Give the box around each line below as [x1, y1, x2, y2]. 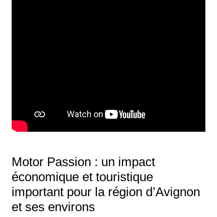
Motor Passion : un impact [11, 155, 155, 170]
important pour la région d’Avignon [11, 185, 200, 200]
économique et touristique [11, 170, 153, 185]
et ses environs [11, 200, 95, 215]
